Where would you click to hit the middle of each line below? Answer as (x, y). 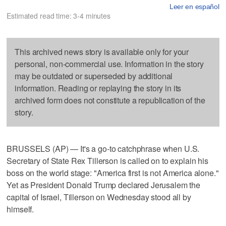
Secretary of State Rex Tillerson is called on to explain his (107, 160)
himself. (20, 209)
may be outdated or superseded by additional (94, 76)
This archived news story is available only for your (102, 51)
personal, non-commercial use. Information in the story (109, 64)
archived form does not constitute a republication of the (110, 100)
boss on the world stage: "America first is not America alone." (113, 173)
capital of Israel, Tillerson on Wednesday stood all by (99, 197)
